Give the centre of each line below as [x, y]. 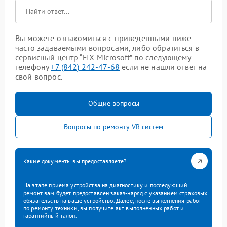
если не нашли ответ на [163, 67]
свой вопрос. [39, 77]
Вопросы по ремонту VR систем [113, 127]
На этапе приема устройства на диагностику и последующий [106, 185]
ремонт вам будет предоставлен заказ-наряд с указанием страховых [116, 193]
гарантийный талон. [50, 216]
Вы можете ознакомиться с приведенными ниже [103, 38]
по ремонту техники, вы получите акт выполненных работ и [104, 208]
